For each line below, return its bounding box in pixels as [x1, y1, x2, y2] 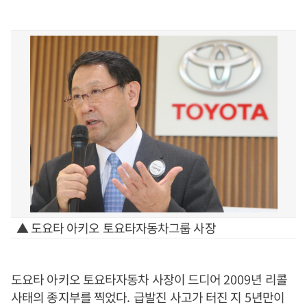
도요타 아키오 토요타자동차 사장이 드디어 [11, 270, 224, 288]
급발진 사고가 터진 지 [134, 288, 245, 306]
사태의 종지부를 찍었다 [11, 288, 127, 306]
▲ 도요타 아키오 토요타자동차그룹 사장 [16, 219, 216, 236]
